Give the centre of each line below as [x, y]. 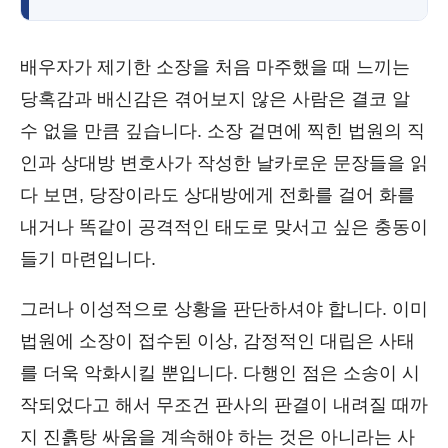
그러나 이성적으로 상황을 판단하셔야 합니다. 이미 [224, 309]
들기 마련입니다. [88, 259]
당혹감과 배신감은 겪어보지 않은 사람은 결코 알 [215, 99]
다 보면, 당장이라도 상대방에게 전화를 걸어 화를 [217, 195]
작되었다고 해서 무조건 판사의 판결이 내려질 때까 [224, 405]
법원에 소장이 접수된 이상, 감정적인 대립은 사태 [217, 341]
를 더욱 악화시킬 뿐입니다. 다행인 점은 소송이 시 [220, 373]
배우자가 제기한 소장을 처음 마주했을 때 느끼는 [215, 67]
